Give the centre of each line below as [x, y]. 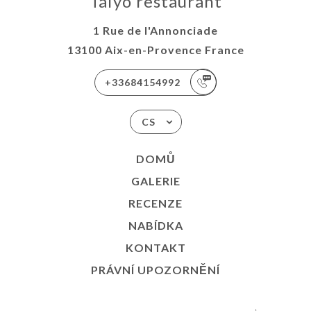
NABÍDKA [155, 225]
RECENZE [155, 203]
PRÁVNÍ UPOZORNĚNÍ [155, 269]
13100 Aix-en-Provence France [155, 49]
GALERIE [155, 180]
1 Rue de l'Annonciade [155, 30]
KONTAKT [155, 247]
